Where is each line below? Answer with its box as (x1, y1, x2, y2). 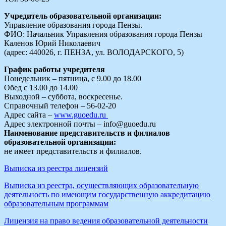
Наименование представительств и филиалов (4, 128, 170, 137)
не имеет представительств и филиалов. (4, 146, 142, 155)
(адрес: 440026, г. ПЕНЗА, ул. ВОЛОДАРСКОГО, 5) (4, 47, 184, 56)
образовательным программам (4, 199, 108, 208)
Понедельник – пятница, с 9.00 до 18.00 (4, 74, 141, 83)
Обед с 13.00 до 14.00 (4, 83, 78, 92)
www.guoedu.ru (54, 110, 108, 119)
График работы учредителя (4, 65, 107, 74)
